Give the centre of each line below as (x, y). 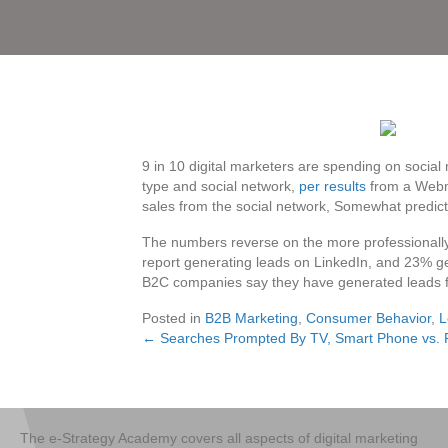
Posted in (173, 318)
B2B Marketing (251, 318)
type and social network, (220, 186)
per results (332, 186)
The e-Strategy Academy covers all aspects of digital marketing (219, 438)
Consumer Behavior (368, 318)
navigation (210, 389)
